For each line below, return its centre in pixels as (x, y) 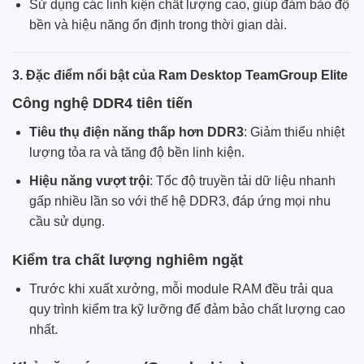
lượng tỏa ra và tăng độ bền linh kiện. (136, 153)
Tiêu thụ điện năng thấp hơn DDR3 (136, 132)
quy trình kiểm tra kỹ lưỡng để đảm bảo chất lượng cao (187, 309)
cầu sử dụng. (67, 221)
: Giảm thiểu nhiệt (294, 132)
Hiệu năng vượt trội (89, 180)
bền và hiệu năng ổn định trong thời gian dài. (158, 25)
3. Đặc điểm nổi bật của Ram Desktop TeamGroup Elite (180, 76)
